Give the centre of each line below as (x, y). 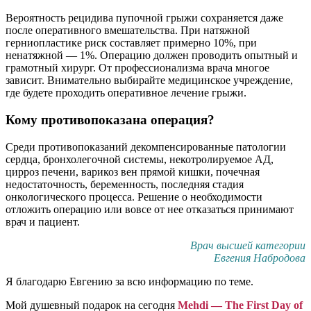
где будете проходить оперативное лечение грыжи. (126, 93)
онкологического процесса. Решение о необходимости (134, 196)
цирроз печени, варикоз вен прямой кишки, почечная (133, 171)
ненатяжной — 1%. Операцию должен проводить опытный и (152, 56)
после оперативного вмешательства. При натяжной (128, 31)
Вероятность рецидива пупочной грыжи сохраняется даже (144, 18)
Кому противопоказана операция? (110, 119)
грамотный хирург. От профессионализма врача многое (137, 68)
